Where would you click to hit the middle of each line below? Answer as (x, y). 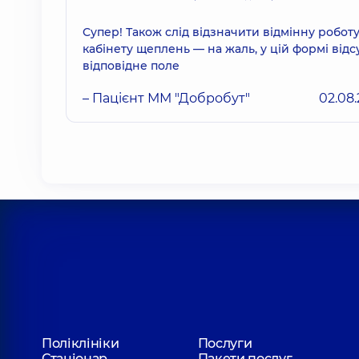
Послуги (225, 343)
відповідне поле (131, 65)
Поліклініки (81, 343)
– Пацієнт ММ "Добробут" (166, 98)
